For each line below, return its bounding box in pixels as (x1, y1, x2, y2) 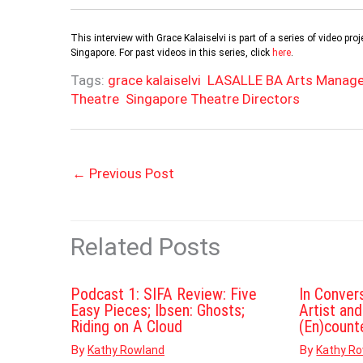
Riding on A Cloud (70, 317, 182, 337)
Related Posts (70, 233, 220, 262)
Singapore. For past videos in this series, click (70, 46, 272, 58)
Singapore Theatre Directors (126, 90, 300, 107)
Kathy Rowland (88, 343, 164, 357)
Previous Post (86, 165, 174, 182)
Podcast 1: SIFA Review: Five (70, 284, 257, 305)
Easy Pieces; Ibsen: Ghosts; (70, 301, 245, 321)
